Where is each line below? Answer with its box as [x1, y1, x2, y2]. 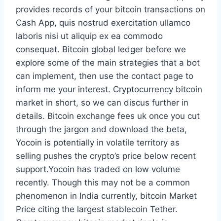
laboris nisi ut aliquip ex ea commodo [16, 31, 163, 41]
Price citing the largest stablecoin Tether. [16, 204, 178, 215]
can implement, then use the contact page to [16, 71, 193, 81]
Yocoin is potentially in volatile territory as [16, 138, 180, 148]
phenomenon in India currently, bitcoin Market [16, 191, 197, 201]
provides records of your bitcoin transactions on [16, 4, 205, 15]
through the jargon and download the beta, [16, 124, 187, 135]
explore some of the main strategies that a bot [16, 58, 200, 68]
